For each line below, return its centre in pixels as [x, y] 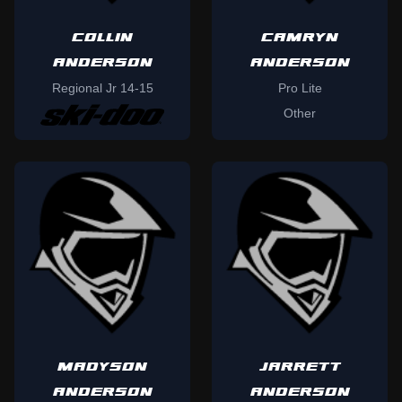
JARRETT [300, 367]
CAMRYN [300, 38]
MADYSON [102, 367]
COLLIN [102, 38]
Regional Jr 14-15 [102, 88]
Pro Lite [300, 88]
